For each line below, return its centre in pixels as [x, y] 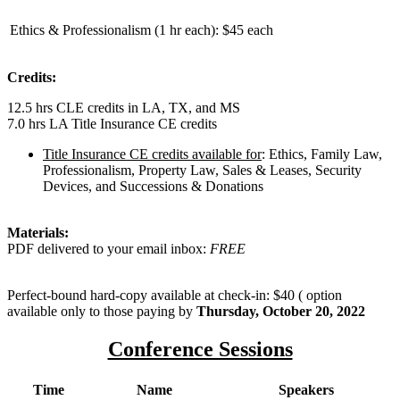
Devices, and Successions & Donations [153, 186]
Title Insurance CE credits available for [152, 154]
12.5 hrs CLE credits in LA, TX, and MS [124, 108]
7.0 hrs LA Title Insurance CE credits [114, 124]
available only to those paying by [100, 311]
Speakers [306, 389]
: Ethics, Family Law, [322, 154]
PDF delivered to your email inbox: [108, 249]
